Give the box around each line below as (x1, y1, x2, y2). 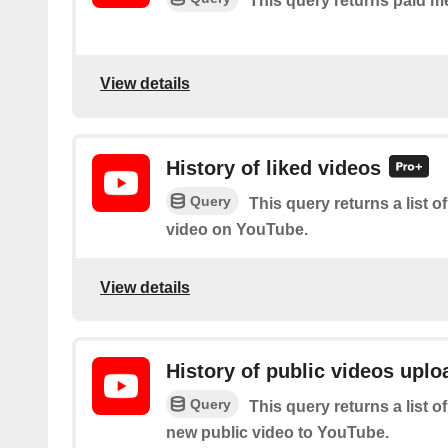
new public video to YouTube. (166, 424, 389, 442)
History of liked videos (166, 156, 381, 179)
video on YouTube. (166, 221, 308, 239)
